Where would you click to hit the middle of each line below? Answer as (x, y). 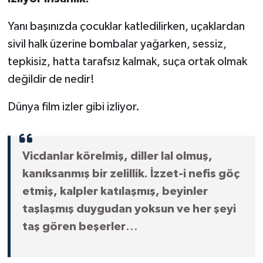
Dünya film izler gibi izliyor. (73, 107)
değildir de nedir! (51, 80)
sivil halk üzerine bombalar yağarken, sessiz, (117, 44)
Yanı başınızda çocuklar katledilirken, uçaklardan (126, 27)
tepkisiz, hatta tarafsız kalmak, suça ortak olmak (127, 62)
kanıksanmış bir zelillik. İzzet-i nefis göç (131, 174)
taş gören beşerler (74, 227)
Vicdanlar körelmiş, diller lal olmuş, (117, 156)
